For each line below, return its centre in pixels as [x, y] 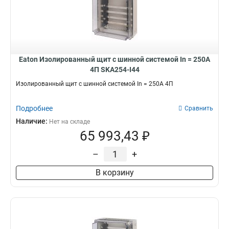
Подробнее [34, 108]
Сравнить [199, 108]
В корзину [114, 173]
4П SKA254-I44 [114, 70]
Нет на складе [70, 122]
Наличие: [32, 121]
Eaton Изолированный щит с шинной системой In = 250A [114, 59]
